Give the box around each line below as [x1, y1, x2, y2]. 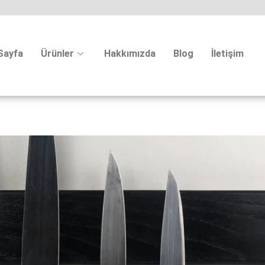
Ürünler [40, 48, 74, 59]
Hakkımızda [104, 48, 156, 59]
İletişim [211, 48, 244, 59]
